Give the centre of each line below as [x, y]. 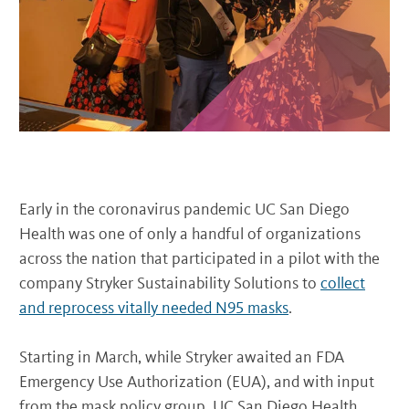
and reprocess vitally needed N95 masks [154, 307]
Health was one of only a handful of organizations [190, 233]
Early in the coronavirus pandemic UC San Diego [184, 209]
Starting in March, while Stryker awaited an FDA [182, 357]
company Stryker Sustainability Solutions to [170, 283]
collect [343, 283]
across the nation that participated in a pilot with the [199, 258]
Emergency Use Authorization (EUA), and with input [197, 381]
